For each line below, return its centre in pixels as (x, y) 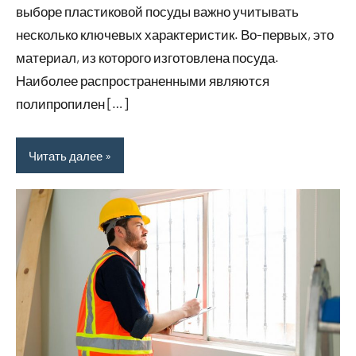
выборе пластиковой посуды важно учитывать (157, 12)
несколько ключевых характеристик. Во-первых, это (175, 35)
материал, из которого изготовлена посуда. (147, 58)
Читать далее (66, 155)
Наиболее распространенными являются (143, 81)
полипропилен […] (72, 104)
